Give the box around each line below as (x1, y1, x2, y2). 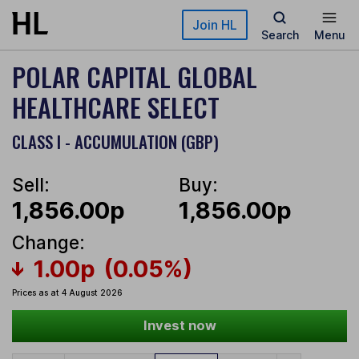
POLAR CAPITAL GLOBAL (12, 58, 257, 95)
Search (260, 28, 299, 42)
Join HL (192, 17, 237, 33)
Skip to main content (12, 13, 127, 26)
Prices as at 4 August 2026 (12, 288, 123, 298)
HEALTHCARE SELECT (12, 88, 220, 126)
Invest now (143, 317, 216, 334)
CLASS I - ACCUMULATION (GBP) (12, 129, 219, 154)
